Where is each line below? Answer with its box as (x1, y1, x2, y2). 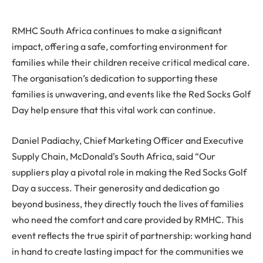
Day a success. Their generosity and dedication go (12, 181, 220, 194)
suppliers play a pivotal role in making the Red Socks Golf (12, 166, 247, 178)
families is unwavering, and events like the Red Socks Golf (12, 88, 251, 100)
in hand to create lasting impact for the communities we (12, 245, 244, 257)
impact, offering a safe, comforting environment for (12, 41, 228, 53)
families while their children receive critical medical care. (12, 56, 250, 69)
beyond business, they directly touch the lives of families (12, 197, 244, 210)
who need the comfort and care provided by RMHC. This (12, 213, 244, 225)
